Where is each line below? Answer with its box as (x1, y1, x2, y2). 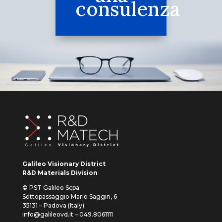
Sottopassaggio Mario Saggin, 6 (22, 193, 117, 201)
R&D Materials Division (22, 169, 98, 177)
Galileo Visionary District (22, 160, 106, 168)
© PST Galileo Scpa (22, 184, 79, 192)
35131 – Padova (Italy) (22, 202, 84, 210)
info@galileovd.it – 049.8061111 (22, 211, 113, 219)
